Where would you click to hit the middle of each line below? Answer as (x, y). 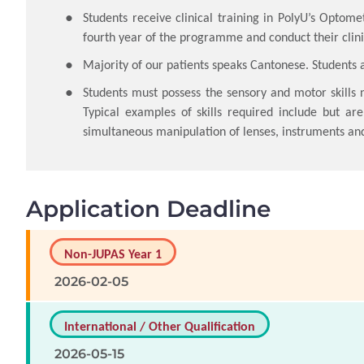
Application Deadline (148, 208)
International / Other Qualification (160, 326)
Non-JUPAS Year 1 (113, 253)
